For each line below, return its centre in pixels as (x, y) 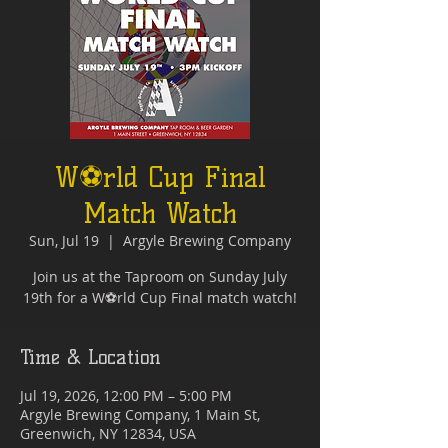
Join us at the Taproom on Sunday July (160, 276)
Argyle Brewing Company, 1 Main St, (140, 414)
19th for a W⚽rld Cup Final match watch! (160, 297)
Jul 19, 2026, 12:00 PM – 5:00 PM (126, 395)
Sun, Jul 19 (64, 240)
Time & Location (90, 357)
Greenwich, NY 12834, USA (108, 433)
